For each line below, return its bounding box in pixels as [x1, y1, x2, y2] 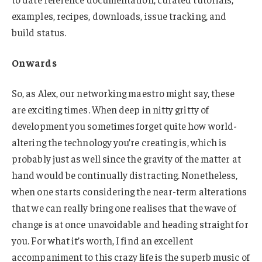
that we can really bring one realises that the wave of [12, 201, 236, 214]
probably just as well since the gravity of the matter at [12, 151, 241, 165]
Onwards [12, 56, 57, 69]
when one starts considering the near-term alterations [12, 184, 247, 198]
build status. [12, 26, 67, 39]
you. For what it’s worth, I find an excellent [12, 233, 193, 247]
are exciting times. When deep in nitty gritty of [12, 102, 209, 116]
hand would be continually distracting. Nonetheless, [12, 168, 238, 181]
